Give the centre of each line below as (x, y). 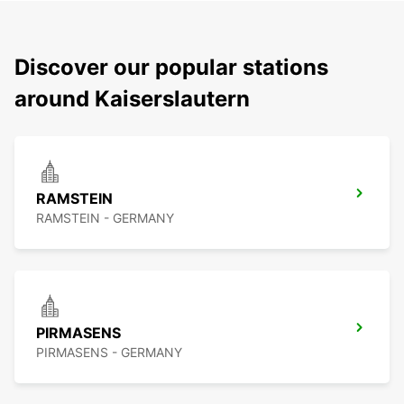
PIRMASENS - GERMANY (109, 353)
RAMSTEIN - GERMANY (105, 218)
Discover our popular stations (171, 68)
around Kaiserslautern (132, 99)
